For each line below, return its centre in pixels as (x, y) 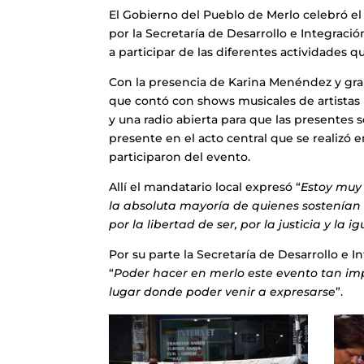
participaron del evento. (180, 157)
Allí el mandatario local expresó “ (205, 187)
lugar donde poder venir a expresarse (223, 292)
